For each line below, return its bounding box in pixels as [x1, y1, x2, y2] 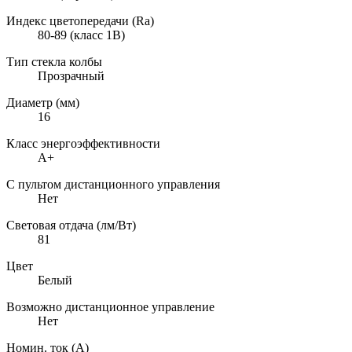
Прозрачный [38, 68, 104, 82]
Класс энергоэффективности [6, 136, 160, 150]
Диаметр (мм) [6, 95, 79, 109]
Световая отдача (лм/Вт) [6, 218, 136, 232]
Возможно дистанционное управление [6, 299, 214, 313]
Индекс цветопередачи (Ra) [6, 13, 154, 27]
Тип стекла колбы [6, 54, 102, 68]
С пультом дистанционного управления [6, 177, 220, 191]
